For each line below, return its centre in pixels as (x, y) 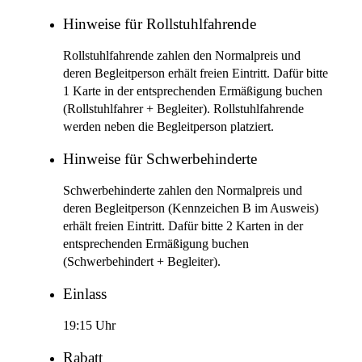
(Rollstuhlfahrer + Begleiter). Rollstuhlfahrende (183, 109)
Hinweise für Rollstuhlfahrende (160, 24)
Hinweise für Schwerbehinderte (160, 159)
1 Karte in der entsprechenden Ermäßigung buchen (193, 91)
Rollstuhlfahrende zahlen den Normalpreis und (182, 56)
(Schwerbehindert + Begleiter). (142, 262)
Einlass (85, 294)
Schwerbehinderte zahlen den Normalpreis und (183, 191)
